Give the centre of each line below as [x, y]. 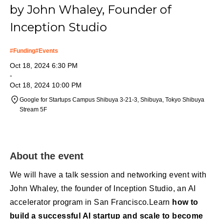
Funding [24, 51]
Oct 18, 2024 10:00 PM [46, 85]
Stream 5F [33, 109]
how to [185, 202]
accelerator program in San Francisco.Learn [91, 202]
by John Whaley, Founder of [91, 9]
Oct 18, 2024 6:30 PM [44, 65]
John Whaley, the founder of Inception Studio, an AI [103, 188]
